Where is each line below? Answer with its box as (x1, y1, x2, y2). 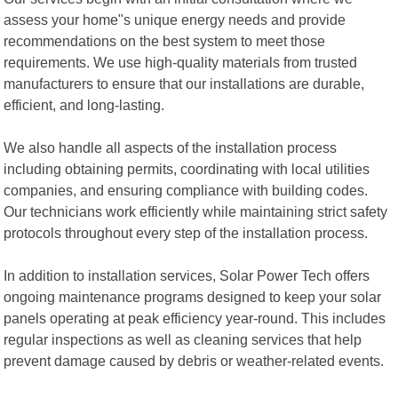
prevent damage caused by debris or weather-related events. (4, 352, 385, 369)
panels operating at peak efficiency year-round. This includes (4, 309, 386, 326)
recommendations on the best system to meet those (4, 32, 326, 49)
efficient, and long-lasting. (4, 96, 165, 113)
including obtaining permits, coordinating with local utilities (4, 160, 370, 177)
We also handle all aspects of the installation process (4, 139, 338, 155)
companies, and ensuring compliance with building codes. (4, 181, 369, 198)
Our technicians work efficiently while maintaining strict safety (4, 203, 388, 219)
